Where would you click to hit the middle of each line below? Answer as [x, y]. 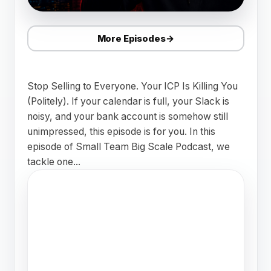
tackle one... [54, 162]
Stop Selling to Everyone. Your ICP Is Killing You [132, 86]
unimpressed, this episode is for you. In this [121, 132]
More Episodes [131, 38]
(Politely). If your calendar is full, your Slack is [128, 101]
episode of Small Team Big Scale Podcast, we [128, 147]
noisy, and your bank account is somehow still [127, 116]
